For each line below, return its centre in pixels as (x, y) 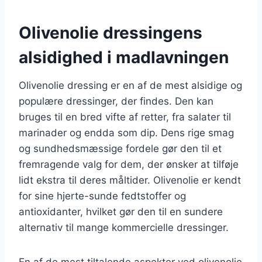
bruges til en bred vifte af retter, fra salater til (125, 117)
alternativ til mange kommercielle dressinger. (124, 227)
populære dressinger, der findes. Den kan (116, 101)
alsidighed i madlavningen (124, 57)
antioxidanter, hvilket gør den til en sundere (121, 211)
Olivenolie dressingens (111, 32)
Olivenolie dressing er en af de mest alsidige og (130, 85)
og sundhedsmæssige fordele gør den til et (120, 148)
